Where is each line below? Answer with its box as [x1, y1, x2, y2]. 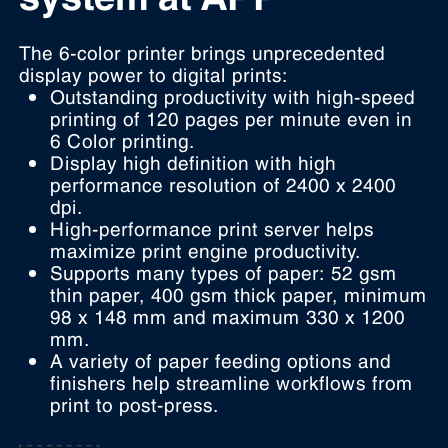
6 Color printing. [50, 125, 196, 152]
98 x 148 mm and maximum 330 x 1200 [50, 301, 406, 328]
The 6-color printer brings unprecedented [19, 37, 386, 64]
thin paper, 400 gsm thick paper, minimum [50, 279, 428, 306]
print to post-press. [50, 389, 220, 416]
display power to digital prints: [19, 59, 289, 86]
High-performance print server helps [50, 213, 375, 240]
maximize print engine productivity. [50, 235, 362, 262]
